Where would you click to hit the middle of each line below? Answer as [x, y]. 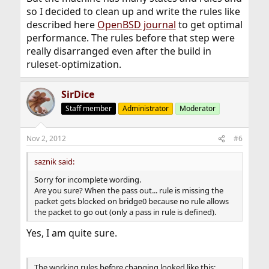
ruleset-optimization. [74, 64]
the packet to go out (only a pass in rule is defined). [125, 212]
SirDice [77, 94]
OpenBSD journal [136, 25]
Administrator [145, 108]
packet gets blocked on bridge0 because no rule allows [131, 201]
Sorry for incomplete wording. [87, 180]
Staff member [88, 108]
